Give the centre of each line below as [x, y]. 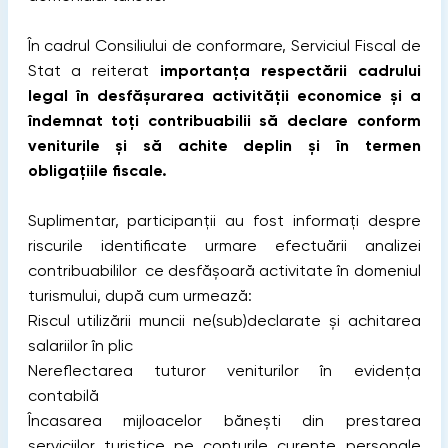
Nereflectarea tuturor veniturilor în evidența [224, 370]
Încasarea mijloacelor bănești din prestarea [224, 420]
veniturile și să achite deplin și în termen [224, 145]
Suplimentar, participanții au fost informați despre [224, 220]
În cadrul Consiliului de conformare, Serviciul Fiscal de [224, 45]
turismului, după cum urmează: [139, 295]
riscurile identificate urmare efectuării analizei [224, 245]
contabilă [63, 395]
